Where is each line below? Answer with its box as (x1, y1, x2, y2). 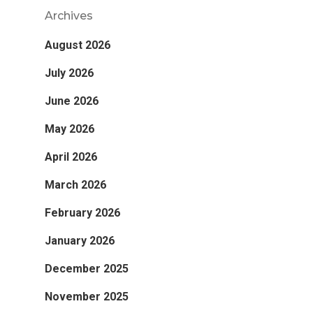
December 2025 (45, 261, 129, 275)
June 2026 (45, 94, 99, 108)
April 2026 (45, 150, 97, 163)
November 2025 (45, 289, 129, 303)
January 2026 (45, 233, 115, 247)
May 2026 (45, 122, 94, 136)
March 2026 (45, 177, 106, 191)
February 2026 (45, 205, 120, 219)
